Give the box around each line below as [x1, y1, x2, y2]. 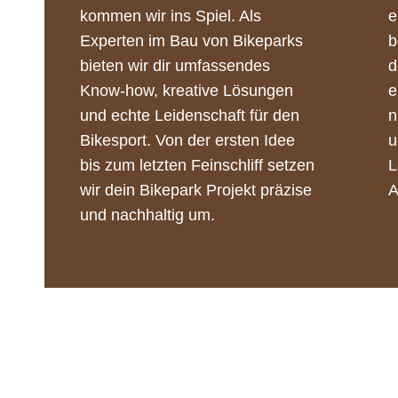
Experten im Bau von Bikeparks [80, 31, 303, 50]
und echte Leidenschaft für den [80, 106, 299, 124]
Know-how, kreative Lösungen [80, 81, 293, 99]
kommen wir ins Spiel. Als [80, 6, 261, 25]
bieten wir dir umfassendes [80, 56, 270, 75]
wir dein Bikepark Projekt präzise [80, 180, 312, 199]
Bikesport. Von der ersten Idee [80, 131, 295, 149]
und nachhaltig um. [80, 205, 215, 224]
